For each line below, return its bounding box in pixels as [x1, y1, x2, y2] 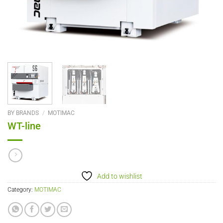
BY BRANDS [7, 109, 39, 116]
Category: [7, 186, 34, 193]
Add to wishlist [97, 172, 142, 181]
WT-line [7, 120, 41, 132]
